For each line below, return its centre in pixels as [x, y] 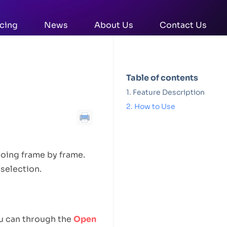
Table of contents [162, 78]
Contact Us [183, 25]
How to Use [155, 106]
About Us [114, 25]
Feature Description [168, 92]
